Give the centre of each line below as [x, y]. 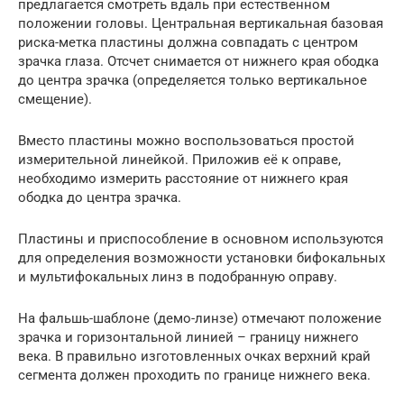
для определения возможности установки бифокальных [202, 257]
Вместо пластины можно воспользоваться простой [186, 140]
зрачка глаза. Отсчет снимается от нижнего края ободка [198, 61]
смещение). [57, 99]
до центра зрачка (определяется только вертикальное [193, 80]
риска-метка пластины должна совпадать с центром [188, 42]
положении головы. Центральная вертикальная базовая [201, 23]
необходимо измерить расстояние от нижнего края [183, 178]
